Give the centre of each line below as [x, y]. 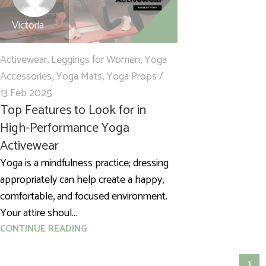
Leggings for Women [96, 60]
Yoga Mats [79, 77]
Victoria [28, 26]
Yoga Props [132, 77]
